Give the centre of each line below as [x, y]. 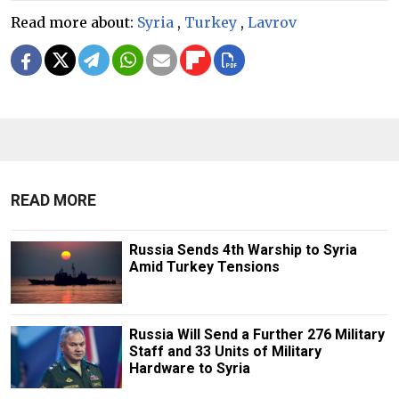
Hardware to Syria [189, 369]
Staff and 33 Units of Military [225, 352]
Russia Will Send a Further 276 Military [256, 335]
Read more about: [74, 22]
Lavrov [272, 22]
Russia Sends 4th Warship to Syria [243, 249]
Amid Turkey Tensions [204, 266]
